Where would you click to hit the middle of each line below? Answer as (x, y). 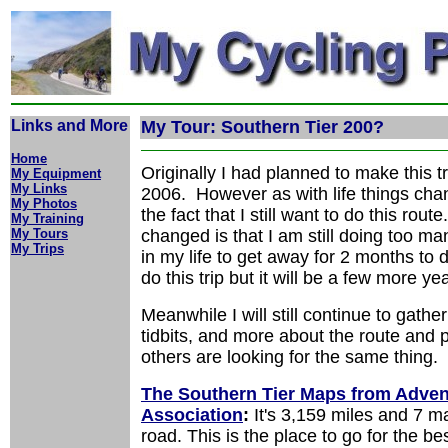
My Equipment (56, 173)
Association (192, 415)
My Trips (37, 248)
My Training (47, 218)
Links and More (69, 125)
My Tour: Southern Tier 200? (262, 127)
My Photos (44, 203)
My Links (39, 188)
